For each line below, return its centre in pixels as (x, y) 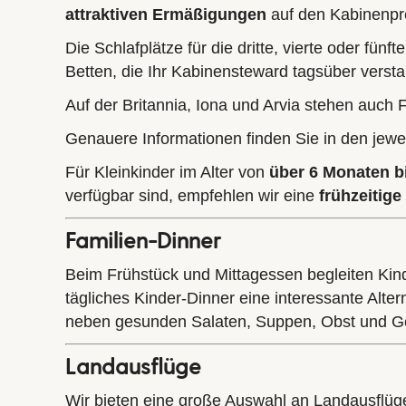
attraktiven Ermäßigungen (166, 14)
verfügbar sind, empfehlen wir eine (192, 195)
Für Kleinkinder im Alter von (167, 172)
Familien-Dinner (143, 239)
